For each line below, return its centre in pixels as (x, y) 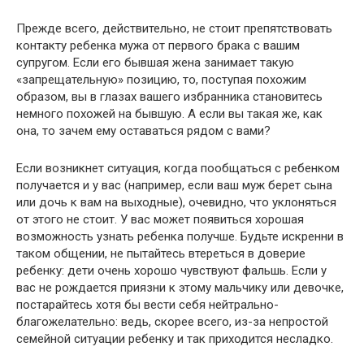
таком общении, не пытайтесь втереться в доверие (161, 254)
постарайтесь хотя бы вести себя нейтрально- (147, 305)
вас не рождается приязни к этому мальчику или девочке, (180, 288)
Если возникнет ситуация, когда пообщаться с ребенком (178, 169)
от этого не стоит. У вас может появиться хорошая (160, 220)
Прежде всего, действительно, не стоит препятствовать (174, 29)
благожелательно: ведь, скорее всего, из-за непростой (172, 322)
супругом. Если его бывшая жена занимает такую (155, 63)
